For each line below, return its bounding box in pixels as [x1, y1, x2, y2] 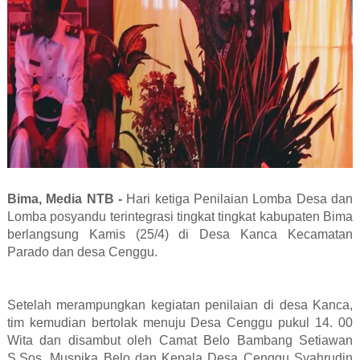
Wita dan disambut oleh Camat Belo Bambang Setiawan [6, 333, 354, 348]
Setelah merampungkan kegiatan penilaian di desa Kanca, [6, 298, 354, 313]
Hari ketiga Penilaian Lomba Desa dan [121, 192, 354, 207]
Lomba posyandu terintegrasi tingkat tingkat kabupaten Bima [6, 210, 354, 224]
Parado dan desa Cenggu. [6, 245, 157, 260]
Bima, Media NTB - [6, 192, 122, 207]
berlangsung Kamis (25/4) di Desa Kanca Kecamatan [6, 227, 354, 242]
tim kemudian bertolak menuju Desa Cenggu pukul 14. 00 [6, 316, 354, 330]
